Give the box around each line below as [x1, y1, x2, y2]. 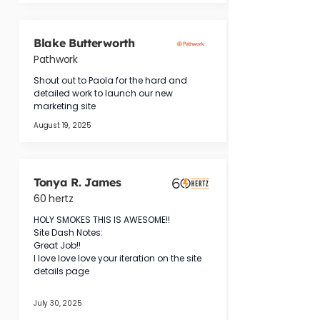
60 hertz [34, 191, 74, 206]
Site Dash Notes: [34, 226, 103, 239]
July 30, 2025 [34, 298, 82, 309]
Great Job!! [34, 239, 81, 251]
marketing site [34, 100, 96, 112]
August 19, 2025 [34, 120, 91, 131]
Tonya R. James [34, 175, 121, 189]
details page [34, 265, 89, 277]
